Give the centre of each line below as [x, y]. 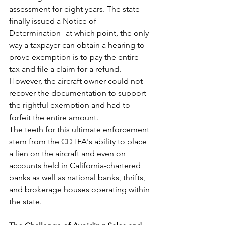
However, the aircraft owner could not [77, 81]
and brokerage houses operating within [80, 189]
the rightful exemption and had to [71, 105]
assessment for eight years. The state [75, 9]
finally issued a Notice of [54, 21]
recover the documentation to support [79, 93]
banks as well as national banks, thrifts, [78, 177]
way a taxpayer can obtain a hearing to [78, 45]
